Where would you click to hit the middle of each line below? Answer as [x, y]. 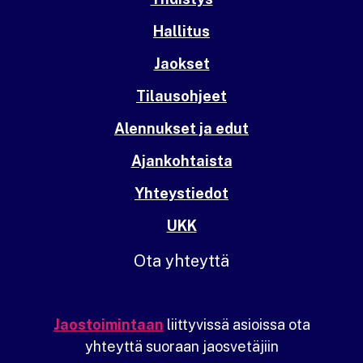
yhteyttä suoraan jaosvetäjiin [181, 346]
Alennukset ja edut [181, 129]
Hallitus [181, 32]
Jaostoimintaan [108, 324]
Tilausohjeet [181, 96]
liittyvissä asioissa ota [237, 324]
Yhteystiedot [181, 194]
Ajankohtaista [181, 161]
